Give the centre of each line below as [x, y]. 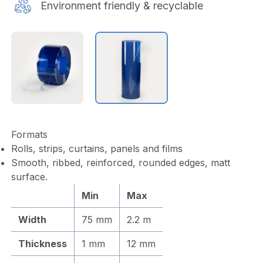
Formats [29, 135]
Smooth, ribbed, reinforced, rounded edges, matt [120, 163]
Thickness [42, 244]
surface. [29, 177]
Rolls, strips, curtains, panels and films [97, 149]
